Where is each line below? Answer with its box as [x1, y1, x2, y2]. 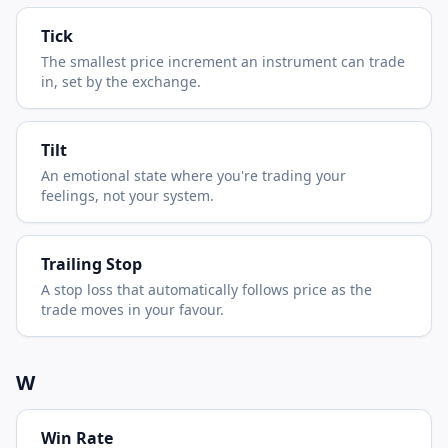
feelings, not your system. [41, 186, 214, 205]
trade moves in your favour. [41, 300, 224, 319]
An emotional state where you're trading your [41, 166, 346, 185]
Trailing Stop [41, 253, 142, 275]
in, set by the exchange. [41, 72, 201, 91]
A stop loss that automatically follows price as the [41, 280, 372, 299]
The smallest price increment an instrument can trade [41, 52, 405, 71]
